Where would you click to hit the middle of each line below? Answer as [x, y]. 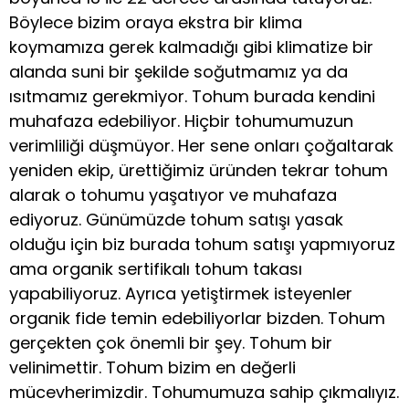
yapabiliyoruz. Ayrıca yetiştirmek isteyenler [181, 294]
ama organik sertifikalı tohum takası [156, 269]
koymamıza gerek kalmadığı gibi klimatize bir [191, 47]
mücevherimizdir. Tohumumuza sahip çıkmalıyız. [204, 393]
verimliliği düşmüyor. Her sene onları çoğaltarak [201, 146]
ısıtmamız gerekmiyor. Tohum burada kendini [192, 97]
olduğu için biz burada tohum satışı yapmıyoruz [202, 245]
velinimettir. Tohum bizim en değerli [152, 368]
